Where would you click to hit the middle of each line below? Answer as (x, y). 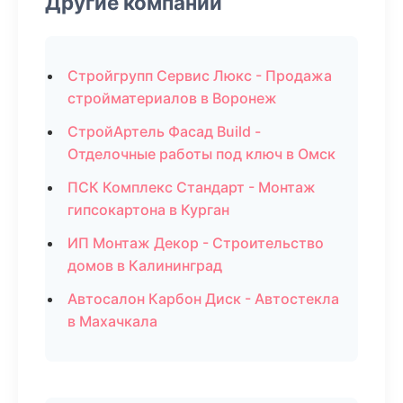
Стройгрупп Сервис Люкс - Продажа (200, 76)
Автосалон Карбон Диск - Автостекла (203, 299)
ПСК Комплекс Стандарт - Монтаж (192, 187)
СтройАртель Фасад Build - (164, 131)
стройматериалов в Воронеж (172, 98)
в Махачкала (112, 321)
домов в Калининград (145, 265)
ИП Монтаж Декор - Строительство (196, 243)
